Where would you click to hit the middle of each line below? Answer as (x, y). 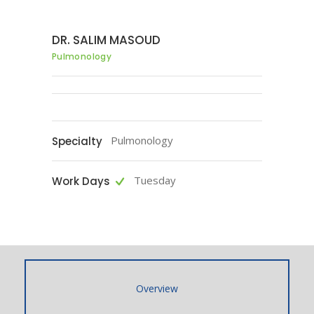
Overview (157, 288)
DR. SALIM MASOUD (106, 40)
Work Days (81, 181)
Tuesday (155, 180)
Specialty (77, 141)
